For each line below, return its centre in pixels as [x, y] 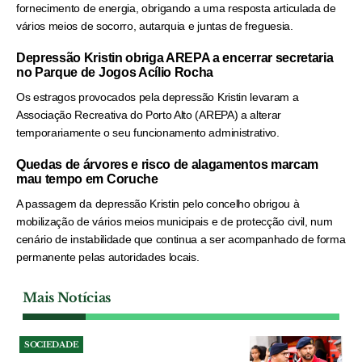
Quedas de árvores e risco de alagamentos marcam [167, 165]
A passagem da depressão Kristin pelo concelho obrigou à [158, 204]
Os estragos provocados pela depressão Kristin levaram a [158, 97]
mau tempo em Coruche [87, 179]
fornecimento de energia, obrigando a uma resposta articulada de [176, 8]
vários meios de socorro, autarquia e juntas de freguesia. [155, 26]
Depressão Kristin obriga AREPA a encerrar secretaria [175, 58]
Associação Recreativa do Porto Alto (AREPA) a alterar [149, 115]
